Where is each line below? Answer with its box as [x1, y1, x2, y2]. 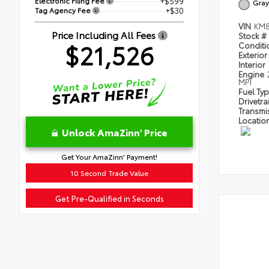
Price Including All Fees [51, 27, 158, 41]
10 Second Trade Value [70, 167, 148, 178]
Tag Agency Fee [35, 4, 92, 15]
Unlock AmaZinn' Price [61, 124, 168, 139]
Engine [238, 68, 266, 79]
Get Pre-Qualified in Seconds [55, 192, 164, 204]
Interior [238, 59, 267, 70]
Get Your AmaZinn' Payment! [61, 151, 157, 162]
